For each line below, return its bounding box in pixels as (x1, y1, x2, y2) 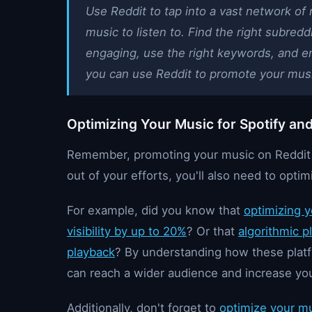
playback (67, 245, 115, 259)
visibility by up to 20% (67, 224, 187, 238)
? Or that (187, 224, 238, 238)
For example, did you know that (67, 203, 244, 217)
